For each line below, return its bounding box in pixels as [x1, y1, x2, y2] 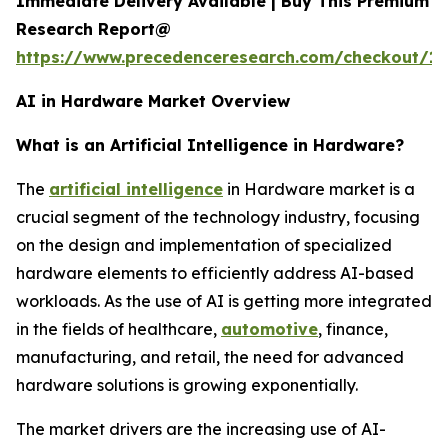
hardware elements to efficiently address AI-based [16, 263, 414, 283]
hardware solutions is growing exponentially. [16, 375, 358, 395]
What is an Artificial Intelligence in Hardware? [16, 135, 404, 155]
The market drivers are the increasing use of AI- [16, 419, 386, 439]
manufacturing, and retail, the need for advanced [16, 347, 404, 367]
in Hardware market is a [223, 179, 415, 199]
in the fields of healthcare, [16, 319, 221, 339]
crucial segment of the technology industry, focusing [16, 207, 420, 227]
